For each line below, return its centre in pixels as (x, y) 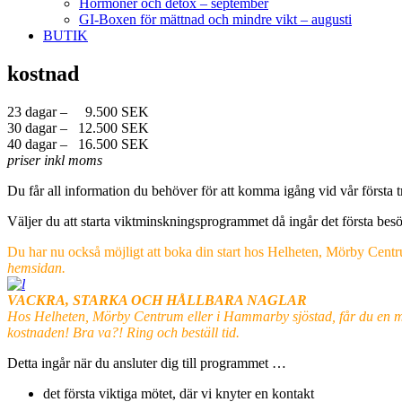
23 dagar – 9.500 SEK (78, 112)
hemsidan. (36, 268)
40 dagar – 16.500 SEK (78, 144)
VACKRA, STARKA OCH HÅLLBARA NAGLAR (157, 301)
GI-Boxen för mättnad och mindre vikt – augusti (215, 20)
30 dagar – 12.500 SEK (78, 128)
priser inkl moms (55, 161)
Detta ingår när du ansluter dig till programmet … (147, 363)
